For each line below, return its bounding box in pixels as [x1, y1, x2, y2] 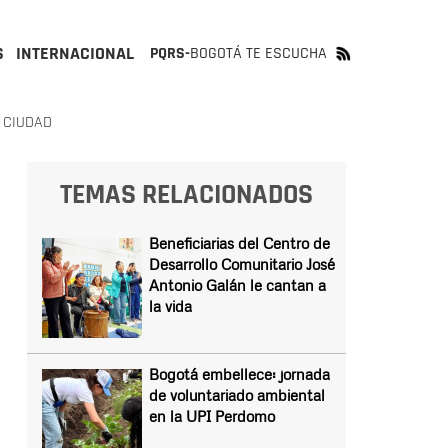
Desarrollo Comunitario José [148, 255, 335, 273]
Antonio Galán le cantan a [148, 276, 326, 294]
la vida [148, 297, 192, 315]
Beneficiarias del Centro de [148, 234, 330, 252]
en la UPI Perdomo [148, 407, 275, 425]
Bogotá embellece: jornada [148, 365, 330, 383]
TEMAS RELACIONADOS [59, 177, 313, 213]
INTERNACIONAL [16, 42, 134, 65]
